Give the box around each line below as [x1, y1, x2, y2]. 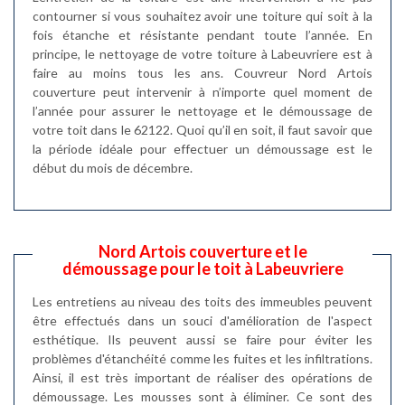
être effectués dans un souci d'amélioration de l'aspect [33, 312, 372, 328]
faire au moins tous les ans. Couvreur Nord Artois [33, 64, 372, 80]
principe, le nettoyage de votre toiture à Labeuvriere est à [33, 45, 372, 61]
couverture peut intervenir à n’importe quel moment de [33, 83, 372, 99]
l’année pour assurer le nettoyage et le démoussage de [33, 102, 372, 118]
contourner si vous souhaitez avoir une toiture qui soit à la [33, 7, 372, 24]
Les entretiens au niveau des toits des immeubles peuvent [33, 293, 372, 309]
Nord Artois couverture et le [98, 240, 307, 261]
